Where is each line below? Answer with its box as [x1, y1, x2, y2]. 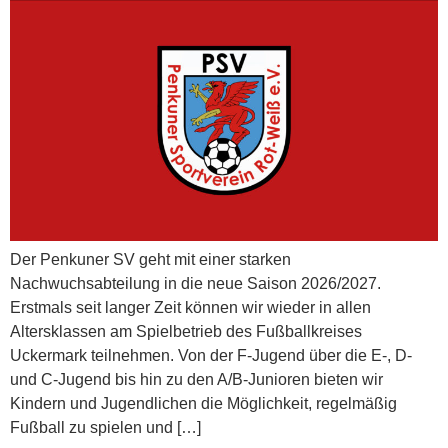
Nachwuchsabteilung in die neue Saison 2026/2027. [10, 274, 381, 292]
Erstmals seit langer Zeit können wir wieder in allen [10, 298, 371, 316]
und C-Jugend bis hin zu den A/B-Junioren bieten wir [10, 370, 383, 388]
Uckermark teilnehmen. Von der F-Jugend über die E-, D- [10, 346, 412, 364]
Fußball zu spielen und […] [10, 418, 201, 436]
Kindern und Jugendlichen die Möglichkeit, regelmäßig [10, 394, 397, 412]
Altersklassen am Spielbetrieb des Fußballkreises [10, 322, 362, 340]
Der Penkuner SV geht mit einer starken [10, 250, 291, 268]
